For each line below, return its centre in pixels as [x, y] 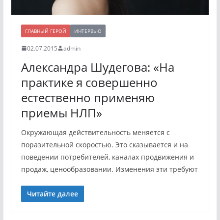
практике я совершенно [89, 82]
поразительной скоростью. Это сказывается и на [104, 144]
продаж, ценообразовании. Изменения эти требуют [109, 169]
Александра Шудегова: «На [97, 67]
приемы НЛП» [61, 112]
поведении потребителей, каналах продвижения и [107, 157]
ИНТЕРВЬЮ [88, 31]
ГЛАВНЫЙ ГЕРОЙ [45, 31]
